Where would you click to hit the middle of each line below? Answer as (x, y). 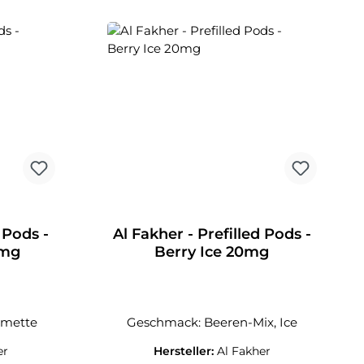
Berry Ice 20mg (212, 252)
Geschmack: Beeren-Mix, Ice (212, 322)
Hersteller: (185, 351)
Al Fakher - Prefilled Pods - (212, 234)
